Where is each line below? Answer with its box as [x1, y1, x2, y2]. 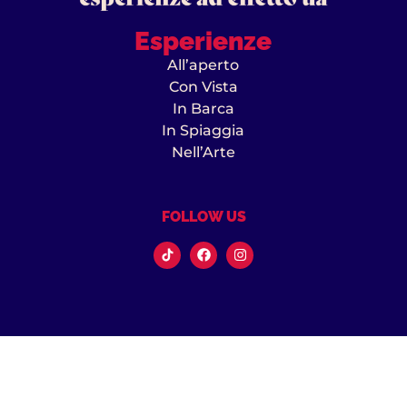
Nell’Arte [171, 143, 235, 161]
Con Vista [168, 77, 238, 95]
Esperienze [134, 25, 273, 56]
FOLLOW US [161, 208, 246, 226]
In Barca [172, 99, 234, 117]
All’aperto [167, 55, 240, 74]
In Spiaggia [162, 121, 245, 139]
